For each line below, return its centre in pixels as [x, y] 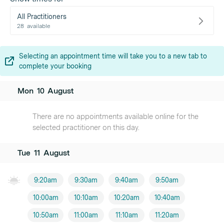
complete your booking [55, 66]
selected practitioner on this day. [86, 127]
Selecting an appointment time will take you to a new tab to [113, 56]
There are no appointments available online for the [115, 116]
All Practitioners [42, 16]
